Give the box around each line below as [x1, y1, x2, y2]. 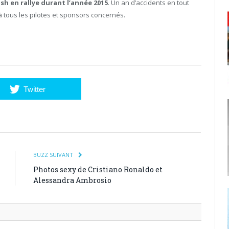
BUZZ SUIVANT [33, 150, 75, 158]
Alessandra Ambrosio [33, 175, 111, 185]
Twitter [23, 84, 45, 94]
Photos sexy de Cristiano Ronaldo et [33, 164, 163, 174]
